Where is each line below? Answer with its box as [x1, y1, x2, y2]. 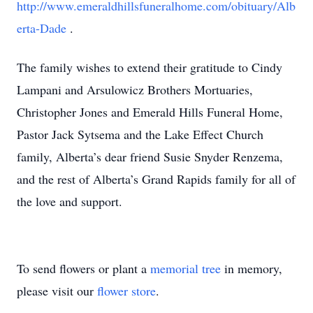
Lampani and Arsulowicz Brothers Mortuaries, [17, 81, 253, 98]
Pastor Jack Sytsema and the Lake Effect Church [17, 126, 263, 143]
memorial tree [150, 260, 221, 277]
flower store [97, 282, 156, 299]
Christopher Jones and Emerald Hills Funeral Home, [17, 103, 283, 120]
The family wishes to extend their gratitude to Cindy [17, 59, 282, 75]
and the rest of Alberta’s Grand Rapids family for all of [17, 170, 296, 187]
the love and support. [17, 193, 122, 210]
